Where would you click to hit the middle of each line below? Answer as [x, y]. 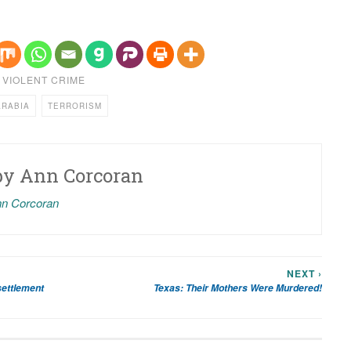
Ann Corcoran [81, 175]
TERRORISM [74, 106]
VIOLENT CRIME [43, 80]
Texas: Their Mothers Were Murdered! [238, 288]
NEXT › [305, 273]
